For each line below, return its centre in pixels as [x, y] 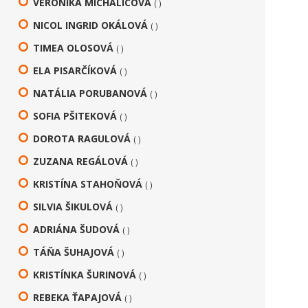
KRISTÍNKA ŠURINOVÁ [85, 275]
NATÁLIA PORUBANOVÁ [90, 93]
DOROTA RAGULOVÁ [82, 139]
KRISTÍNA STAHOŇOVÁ [88, 184]
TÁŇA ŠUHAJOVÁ [74, 252]
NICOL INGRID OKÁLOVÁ [91, 25]
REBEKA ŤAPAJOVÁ [78, 297]
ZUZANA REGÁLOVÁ [81, 161]
